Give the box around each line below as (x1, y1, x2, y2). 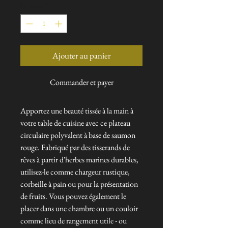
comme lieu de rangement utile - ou (20, 215, 127, 226)
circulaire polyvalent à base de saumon (20, 130, 135, 141)
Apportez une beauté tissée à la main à (20, 105, 133, 117)
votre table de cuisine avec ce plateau (20, 118, 130, 129)
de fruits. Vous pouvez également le (20, 191, 126, 202)
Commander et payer (49, 77, 113, 88)
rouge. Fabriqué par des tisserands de (20, 142, 130, 153)
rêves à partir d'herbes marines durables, (20, 154, 138, 165)
